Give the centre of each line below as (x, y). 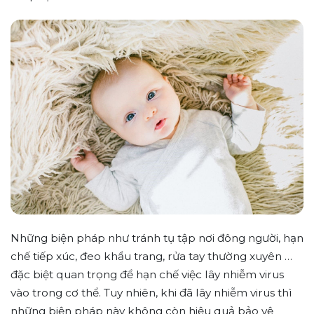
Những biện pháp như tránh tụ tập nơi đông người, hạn (157, 238)
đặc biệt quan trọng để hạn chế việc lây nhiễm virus (147, 275)
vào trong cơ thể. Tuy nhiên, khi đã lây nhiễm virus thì (151, 293)
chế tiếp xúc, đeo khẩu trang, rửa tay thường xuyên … (151, 257)
